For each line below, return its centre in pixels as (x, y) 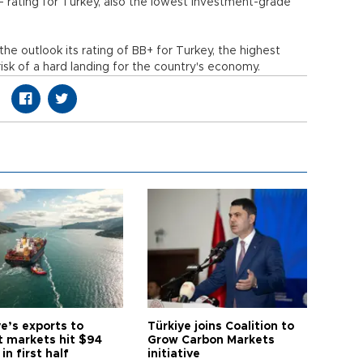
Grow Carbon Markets (211, 340)
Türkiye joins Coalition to (221, 327)
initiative (174, 354)
